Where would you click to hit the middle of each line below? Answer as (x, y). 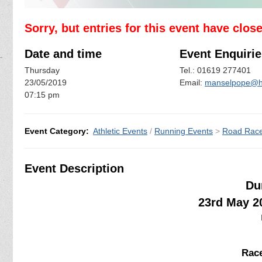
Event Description (74, 168)
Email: (192, 83)
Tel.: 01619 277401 (215, 70)
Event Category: (57, 131)
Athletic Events (120, 131)
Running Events (184, 131)
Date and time (63, 54)
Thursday (42, 70)
